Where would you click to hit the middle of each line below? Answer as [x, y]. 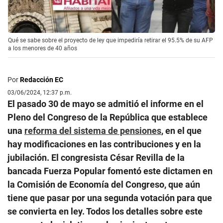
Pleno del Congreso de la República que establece [108, 117]
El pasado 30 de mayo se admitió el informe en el [106, 104]
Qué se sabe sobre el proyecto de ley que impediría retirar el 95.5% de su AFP [111, 40]
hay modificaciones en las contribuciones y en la [104, 144]
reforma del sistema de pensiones [93, 130]
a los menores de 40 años [43, 48]
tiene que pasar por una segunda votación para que [110, 198]
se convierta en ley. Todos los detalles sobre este [105, 211]
